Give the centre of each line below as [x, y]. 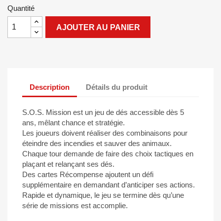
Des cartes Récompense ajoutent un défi [88, 174]
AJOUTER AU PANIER [98, 27]
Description [50, 87]
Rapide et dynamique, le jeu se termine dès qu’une [103, 195]
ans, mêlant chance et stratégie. [74, 123]
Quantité [21, 8]
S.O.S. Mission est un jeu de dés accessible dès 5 [103, 112]
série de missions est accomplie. [75, 205]
